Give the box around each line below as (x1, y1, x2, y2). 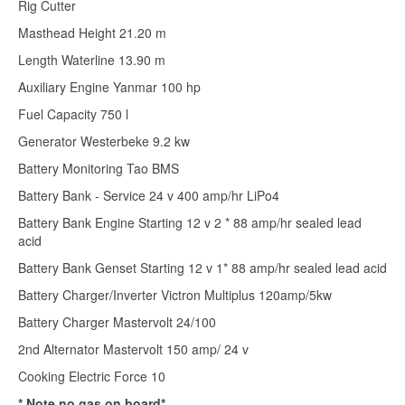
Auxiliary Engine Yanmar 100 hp (18, 78, 201, 97)
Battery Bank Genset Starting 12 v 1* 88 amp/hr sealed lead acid (18, 259, 387, 278)
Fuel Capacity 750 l (18, 105, 128, 124)
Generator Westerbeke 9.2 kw (18, 132, 190, 151)
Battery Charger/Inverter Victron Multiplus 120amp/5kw (18, 286, 332, 305)
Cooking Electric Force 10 (18, 367, 165, 386)
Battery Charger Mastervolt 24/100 (18, 313, 216, 332)
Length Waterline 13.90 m (18, 51, 165, 70)
